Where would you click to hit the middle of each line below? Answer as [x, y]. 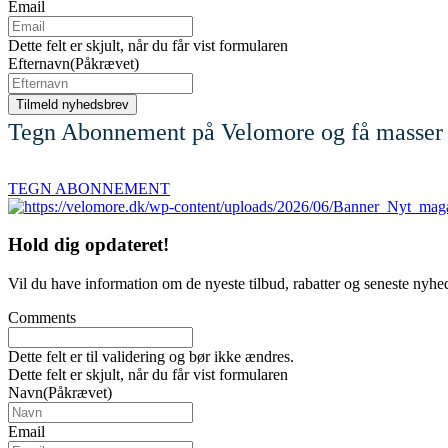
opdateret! [127, 245]
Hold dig [46, 245]
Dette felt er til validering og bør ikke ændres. [151, 357]
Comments [42, 318]
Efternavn [39, 64]
